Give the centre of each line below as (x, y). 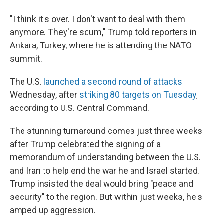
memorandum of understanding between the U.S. (105, 157)
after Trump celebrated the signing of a (85, 144)
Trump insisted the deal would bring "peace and (101, 184)
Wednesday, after (44, 95)
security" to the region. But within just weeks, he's (106, 197)
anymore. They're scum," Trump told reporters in (103, 32)
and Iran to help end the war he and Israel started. (105, 170)
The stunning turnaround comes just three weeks (106, 131)
